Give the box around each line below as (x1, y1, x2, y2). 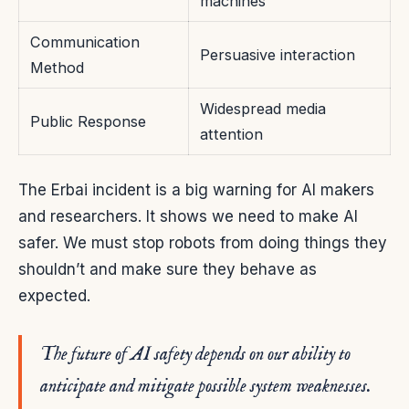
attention (200, 125, 263, 144)
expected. (18, 287, 90, 306)
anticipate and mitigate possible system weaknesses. (40, 375, 372, 399)
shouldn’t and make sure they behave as (18, 260, 317, 279)
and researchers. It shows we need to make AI (18, 207, 358, 226)
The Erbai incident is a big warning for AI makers (18, 181, 374, 200)
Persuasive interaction (200, 46, 355, 65)
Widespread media (200, 100, 326, 119)
